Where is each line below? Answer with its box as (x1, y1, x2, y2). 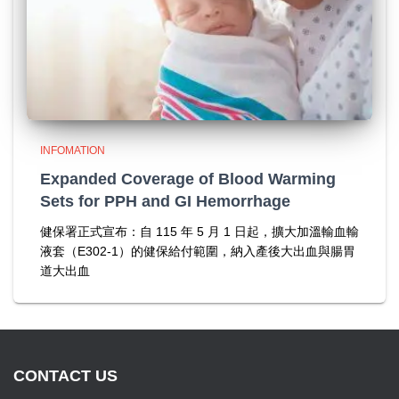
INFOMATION (40, 144, 105, 157)
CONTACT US (13, 367, 118, 385)
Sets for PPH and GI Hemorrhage (40, 192, 290, 210)
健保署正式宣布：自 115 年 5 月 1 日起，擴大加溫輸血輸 (40, 224, 359, 239)
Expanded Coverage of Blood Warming (40, 170, 336, 188)
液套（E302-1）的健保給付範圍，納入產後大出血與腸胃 (40, 244, 355, 258)
